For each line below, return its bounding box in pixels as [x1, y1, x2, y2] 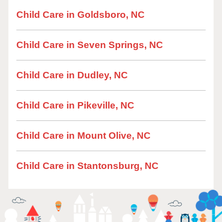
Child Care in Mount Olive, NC [16, 130, 151, 141]
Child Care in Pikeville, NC [16, 100, 134, 111]
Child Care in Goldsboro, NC [16, 9, 145, 20]
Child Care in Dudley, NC [16, 70, 128, 80]
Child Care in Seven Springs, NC [16, 40, 163, 50]
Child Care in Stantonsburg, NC [16, 161, 159, 171]
